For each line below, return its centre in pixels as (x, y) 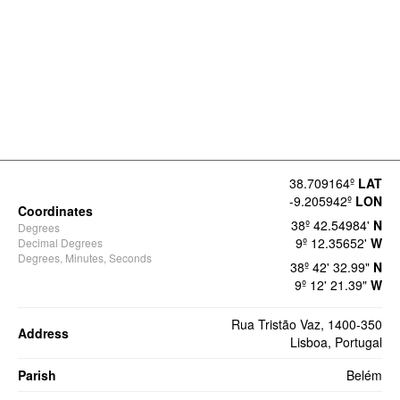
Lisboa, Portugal (336, 342)
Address (43, 333)
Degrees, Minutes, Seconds (85, 258)
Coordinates (55, 211)
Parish (37, 375)
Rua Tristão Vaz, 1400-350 (307, 325)
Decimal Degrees (60, 243)
